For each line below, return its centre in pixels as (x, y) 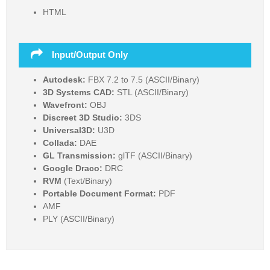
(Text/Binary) (87, 181)
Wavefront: (65, 105)
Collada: (61, 143)
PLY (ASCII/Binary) (79, 218)
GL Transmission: (79, 155)
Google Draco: (73, 168)
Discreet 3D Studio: (83, 117)
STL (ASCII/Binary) (152, 92)
